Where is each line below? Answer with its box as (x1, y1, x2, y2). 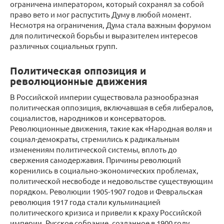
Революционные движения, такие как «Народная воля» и (10, 123, 212, 133)
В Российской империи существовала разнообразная (10, 92, 198, 101)
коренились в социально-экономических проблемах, (10, 165, 198, 175)
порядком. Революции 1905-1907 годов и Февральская (10, 186, 202, 196)
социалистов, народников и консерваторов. (10, 113, 166, 122)
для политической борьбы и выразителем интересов (10, 30, 197, 40)
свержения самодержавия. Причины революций (10, 155, 181, 164)
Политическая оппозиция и (10, 64, 146, 77)
